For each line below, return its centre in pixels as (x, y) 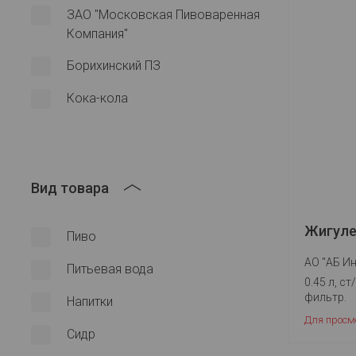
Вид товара (70, 188)
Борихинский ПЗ (114, 66)
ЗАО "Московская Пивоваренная (163, 15)
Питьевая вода (110, 269)
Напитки (90, 302)
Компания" (97, 34)
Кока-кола (97, 98)
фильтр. (325, 297)
